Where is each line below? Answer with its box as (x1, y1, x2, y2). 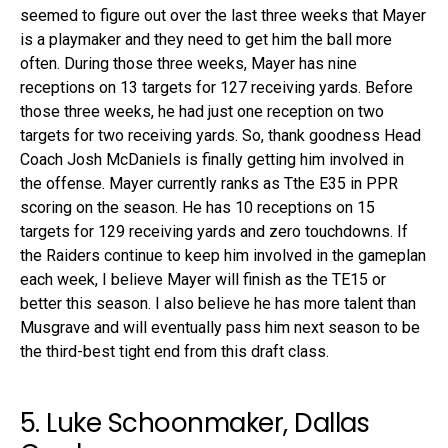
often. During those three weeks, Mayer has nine (20, 53, 357, 73)
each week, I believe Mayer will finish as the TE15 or (20, 269, 386, 289)
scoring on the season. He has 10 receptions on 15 (20, 197, 375, 217)
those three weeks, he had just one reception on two (20, 101, 384, 121)
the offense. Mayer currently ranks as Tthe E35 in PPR (20, 173, 398, 193)
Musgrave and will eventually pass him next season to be (20, 317, 420, 337)
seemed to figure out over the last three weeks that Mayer (20, 5, 426, 25)
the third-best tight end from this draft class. (20, 341, 329, 361)
